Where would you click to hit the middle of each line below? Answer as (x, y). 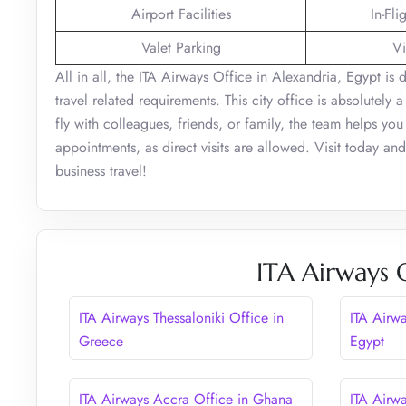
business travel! (103, 170)
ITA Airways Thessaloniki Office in (181, 317)
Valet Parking (181, 47)
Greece (101, 341)
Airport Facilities (181, 14)
